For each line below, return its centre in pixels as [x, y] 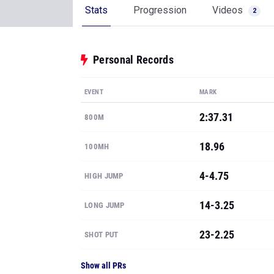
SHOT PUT [102, 235]
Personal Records [133, 60]
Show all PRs [103, 265]
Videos [229, 10]
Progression [160, 10]
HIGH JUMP [104, 176]
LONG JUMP [105, 205]
